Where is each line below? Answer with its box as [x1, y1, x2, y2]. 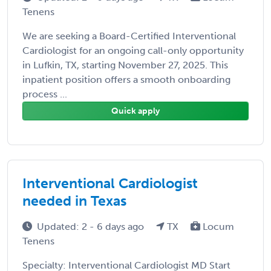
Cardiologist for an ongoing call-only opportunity [22, 44, 244, 56]
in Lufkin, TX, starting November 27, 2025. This [22, 59, 228, 71]
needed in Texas [22, 192, 126, 209]
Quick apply [111, 105, 160, 116]
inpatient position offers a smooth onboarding [22, 73, 230, 85]
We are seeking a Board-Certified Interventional [22, 30, 236, 42]
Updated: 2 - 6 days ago [37, 220, 146, 232]
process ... [22, 88, 67, 100]
